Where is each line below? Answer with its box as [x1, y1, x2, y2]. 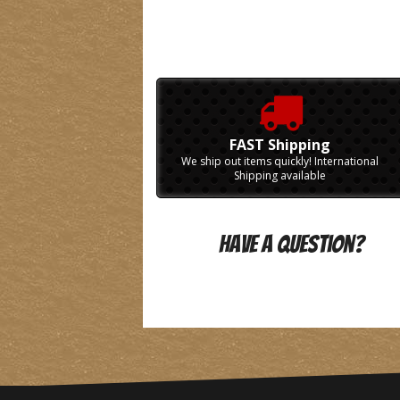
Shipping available [234, 167, 326, 183]
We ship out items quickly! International [181, 153, 379, 169]
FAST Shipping [229, 134, 330, 154]
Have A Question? [218, 230, 364, 257]
